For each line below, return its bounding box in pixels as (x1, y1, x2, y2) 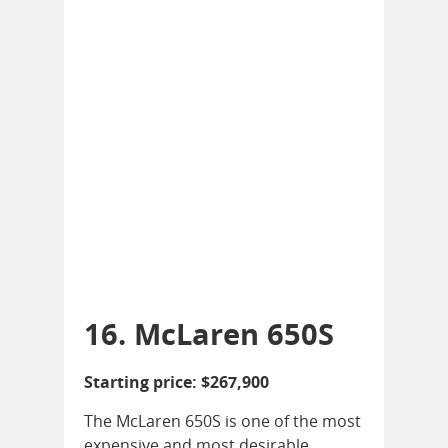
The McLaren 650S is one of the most (84, 409, 361, 432)
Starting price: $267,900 (84, 370, 269, 393)
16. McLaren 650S (84, 313, 334, 353)
